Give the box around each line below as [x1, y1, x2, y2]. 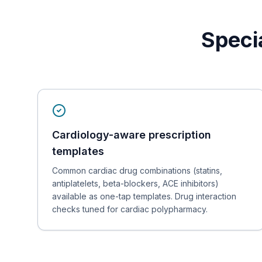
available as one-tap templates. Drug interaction [52, 191, 236, 201]
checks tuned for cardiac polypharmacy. [52, 204, 208, 214]
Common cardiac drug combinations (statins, [52, 166, 222, 175]
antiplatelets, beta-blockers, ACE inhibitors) [52, 178, 219, 188]
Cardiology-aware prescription [52, 129, 211, 141]
